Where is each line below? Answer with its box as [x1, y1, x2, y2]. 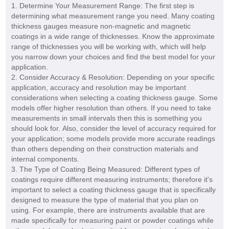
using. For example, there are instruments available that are [11, 206, 205, 215]
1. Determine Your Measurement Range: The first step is [11, 2, 194, 10]
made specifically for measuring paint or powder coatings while [11, 216, 214, 225]
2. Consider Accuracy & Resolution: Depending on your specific [11, 73, 215, 82]
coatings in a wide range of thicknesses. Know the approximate [11, 32, 215, 41]
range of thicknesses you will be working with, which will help [11, 42, 206, 51]
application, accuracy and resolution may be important [11, 83, 186, 92]
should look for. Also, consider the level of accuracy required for [11, 124, 216, 133]
